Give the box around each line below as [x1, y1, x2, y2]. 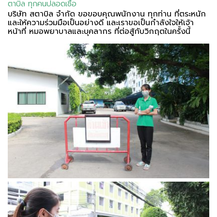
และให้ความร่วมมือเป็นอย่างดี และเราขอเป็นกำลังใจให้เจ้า [8, 17, 194, 29]
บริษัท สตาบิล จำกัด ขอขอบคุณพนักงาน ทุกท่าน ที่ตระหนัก [8, 8, 206, 20]
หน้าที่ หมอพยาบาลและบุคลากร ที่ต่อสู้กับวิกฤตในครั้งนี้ [8, 26, 190, 37]
